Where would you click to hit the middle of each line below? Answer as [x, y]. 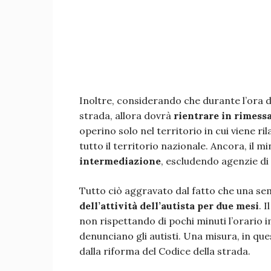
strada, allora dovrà [126, 116]
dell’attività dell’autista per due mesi [169, 206]
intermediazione [120, 161]
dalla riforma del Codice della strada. [165, 251]
